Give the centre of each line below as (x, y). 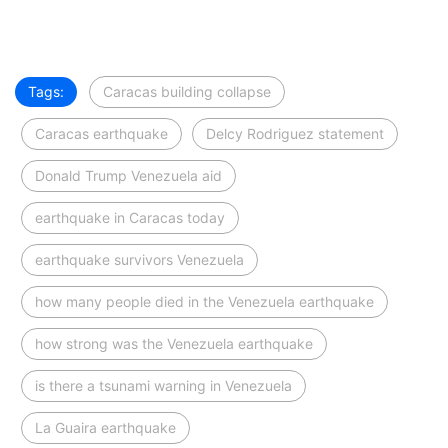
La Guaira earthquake (105, 427)
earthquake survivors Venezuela (139, 259)
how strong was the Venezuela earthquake (174, 343)
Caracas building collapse (187, 91)
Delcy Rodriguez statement (295, 133)
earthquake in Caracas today (130, 217)
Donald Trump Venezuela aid (128, 175)
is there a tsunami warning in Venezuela (163, 385)
